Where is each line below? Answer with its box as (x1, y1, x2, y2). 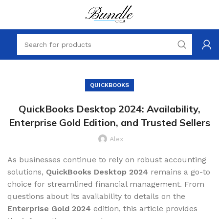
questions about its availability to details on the (7, 192, 185, 201)
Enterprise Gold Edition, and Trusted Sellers (9, 116, 210, 129)
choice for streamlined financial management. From (7, 179, 204, 189)
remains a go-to (148, 167, 210, 176)
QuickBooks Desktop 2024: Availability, (19, 103, 200, 115)
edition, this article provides (91, 204, 197, 213)
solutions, (7, 167, 46, 176)
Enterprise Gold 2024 (7, 204, 91, 213)
